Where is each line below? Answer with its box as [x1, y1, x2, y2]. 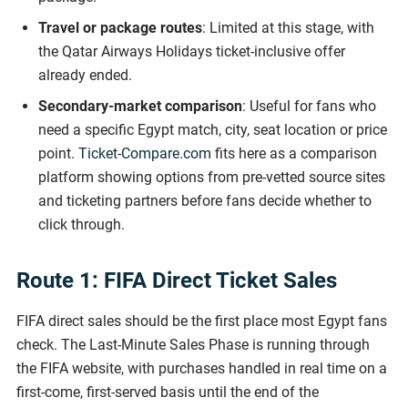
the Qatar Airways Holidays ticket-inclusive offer [38, 42, 345, 60]
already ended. [38, 66, 132, 84]
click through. [38, 215, 125, 233]
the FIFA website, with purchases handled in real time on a [16, 359, 387, 377]
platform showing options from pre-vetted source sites [38, 168, 385, 186]
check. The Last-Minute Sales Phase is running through [16, 335, 370, 353]
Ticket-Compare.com [78, 144, 211, 162]
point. [38, 144, 78, 162]
